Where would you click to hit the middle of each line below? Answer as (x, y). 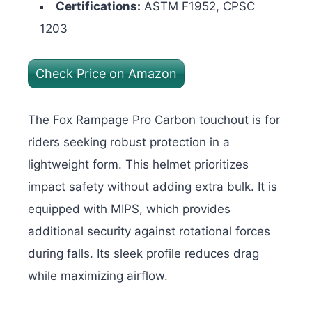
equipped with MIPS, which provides (129, 209)
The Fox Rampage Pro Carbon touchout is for (154, 119)
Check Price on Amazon (106, 74)
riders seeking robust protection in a (129, 142)
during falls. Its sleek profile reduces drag (143, 253)
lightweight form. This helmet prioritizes (138, 164)
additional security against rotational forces (149, 231)
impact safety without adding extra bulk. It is (153, 186)
